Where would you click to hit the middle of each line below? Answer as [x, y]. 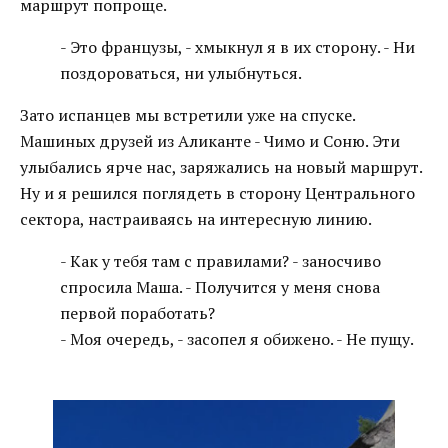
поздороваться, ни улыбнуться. [181, 73]
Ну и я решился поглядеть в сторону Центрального [217, 193]
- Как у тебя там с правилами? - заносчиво [220, 261]
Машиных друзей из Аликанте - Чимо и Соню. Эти [210, 141]
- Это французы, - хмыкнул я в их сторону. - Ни [237, 47]
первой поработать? [137, 313]
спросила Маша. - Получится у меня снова [220, 287]
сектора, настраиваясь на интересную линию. [196, 219]
